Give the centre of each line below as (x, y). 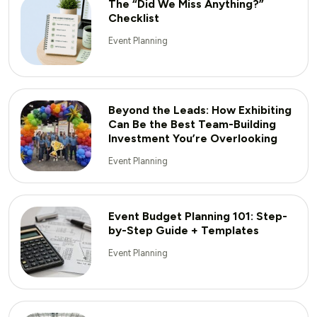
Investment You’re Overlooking (193, 139)
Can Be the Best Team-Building (192, 125)
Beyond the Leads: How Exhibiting (200, 110)
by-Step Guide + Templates (184, 231)
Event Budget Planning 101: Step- (198, 217)
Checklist (134, 18)
